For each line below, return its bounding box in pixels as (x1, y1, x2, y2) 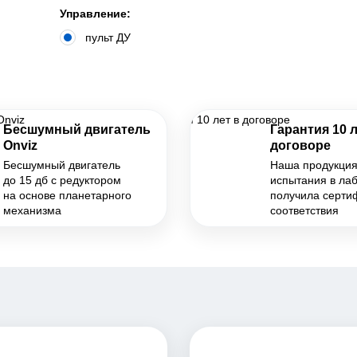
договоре (270, 139, 331, 152)
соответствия (270, 204, 339, 217)
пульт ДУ (85, 31, 131, 44)
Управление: (60, 7, 131, 20)
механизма (2, 204, 61, 217)
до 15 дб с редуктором (2, 174, 121, 186)
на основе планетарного (2, 189, 131, 202)
